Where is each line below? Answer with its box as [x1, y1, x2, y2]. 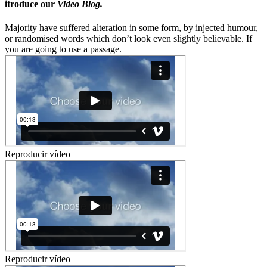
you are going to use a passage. [5, 44, 122, 54]
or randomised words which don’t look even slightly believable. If [5, 33, 252, 44]
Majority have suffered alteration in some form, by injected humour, [5, 22, 258, 33]
